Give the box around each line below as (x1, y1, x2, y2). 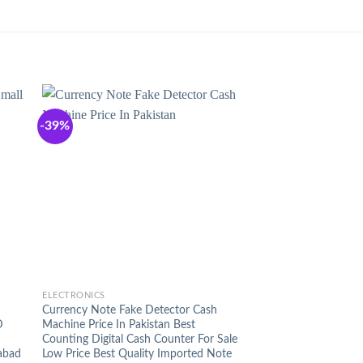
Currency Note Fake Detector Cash (42, 303, 218, 316)
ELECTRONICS (42, 291, 105, 300)
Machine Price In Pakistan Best (42, 318, 196, 331)
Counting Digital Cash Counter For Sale (42, 332, 238, 345)
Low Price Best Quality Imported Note (42, 347, 233, 360)
